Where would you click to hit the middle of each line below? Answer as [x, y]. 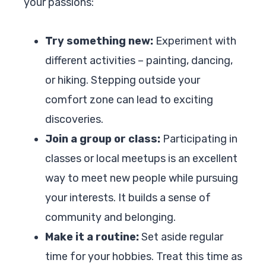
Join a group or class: [103, 139]
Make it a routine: [92, 237]
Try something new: [99, 41]
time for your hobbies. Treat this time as [144, 256]
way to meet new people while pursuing [142, 178]
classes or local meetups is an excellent [141, 158]
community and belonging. [110, 217]
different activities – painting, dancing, [139, 60]
